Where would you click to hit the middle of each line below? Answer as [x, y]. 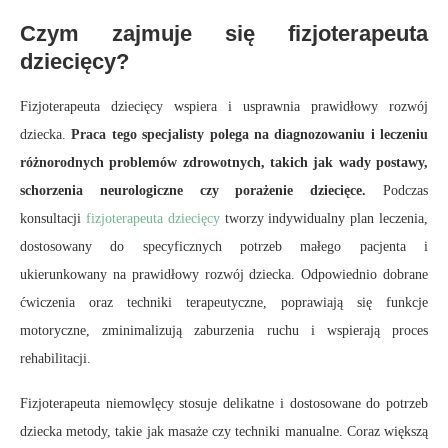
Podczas [405, 191]
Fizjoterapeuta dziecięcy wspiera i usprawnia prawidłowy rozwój [224, 107]
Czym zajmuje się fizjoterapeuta [224, 34]
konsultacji [53, 219]
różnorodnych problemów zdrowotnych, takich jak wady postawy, [224, 163]
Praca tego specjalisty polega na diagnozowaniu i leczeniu [249, 135]
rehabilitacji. [55, 359]
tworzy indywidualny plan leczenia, [324, 219]
